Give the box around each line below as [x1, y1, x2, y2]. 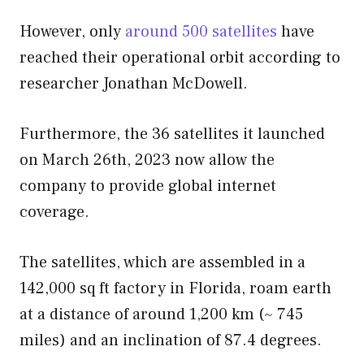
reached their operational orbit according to [19, 46, 340, 68]
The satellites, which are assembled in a [19, 251, 305, 273]
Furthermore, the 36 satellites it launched [19, 123, 325, 145]
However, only [19, 20, 125, 42]
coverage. [19, 201, 89, 223]
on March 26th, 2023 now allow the [19, 149, 275, 171]
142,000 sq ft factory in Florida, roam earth [19, 277, 331, 299]
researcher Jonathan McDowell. [19, 72, 248, 94]
